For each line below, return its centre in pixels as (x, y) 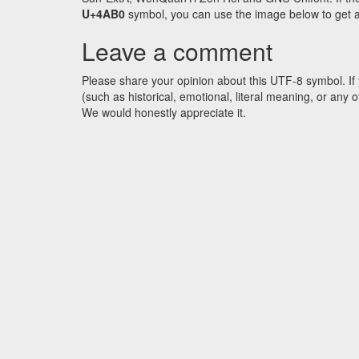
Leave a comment (177, 51)
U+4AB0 (103, 14)
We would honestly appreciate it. (164, 113)
